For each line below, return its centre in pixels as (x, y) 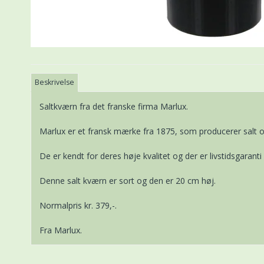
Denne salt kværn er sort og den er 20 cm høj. (128, 180)
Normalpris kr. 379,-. (78, 205)
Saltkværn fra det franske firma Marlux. (114, 106)
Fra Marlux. (61, 230)
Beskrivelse (55, 82)
